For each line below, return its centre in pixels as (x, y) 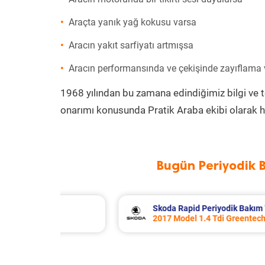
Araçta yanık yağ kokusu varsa (132, 22)
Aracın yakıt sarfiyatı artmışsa (131, 45)
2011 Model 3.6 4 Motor (186, 218)
